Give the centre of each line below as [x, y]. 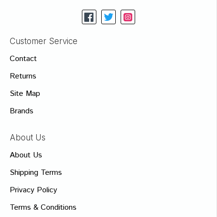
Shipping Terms [36, 173]
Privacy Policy [33, 190]
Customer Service [44, 41]
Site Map [25, 94]
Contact [23, 59]
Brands [22, 111]
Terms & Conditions [43, 208]
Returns [23, 76]
